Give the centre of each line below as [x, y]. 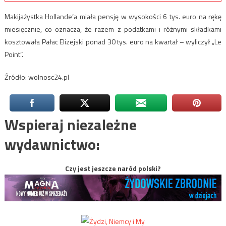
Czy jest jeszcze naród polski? [113, 168]
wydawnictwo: [52, 144]
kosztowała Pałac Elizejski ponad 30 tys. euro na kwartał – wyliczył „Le [113, 41]
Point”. [14, 54]
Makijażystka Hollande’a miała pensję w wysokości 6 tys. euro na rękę [113, 16]
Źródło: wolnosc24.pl [37, 77]
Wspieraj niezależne [70, 124]
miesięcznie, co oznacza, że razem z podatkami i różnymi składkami [113, 29]
